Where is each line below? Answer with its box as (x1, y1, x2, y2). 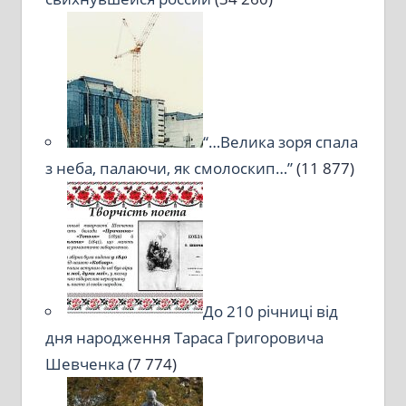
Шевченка (44, 353, 124, 374)
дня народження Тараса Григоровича (44, 326, 324, 348)
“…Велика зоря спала (202, 130, 358, 152)
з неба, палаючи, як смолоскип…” (44, 157, 293, 179)
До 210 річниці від (202, 300, 338, 322)
